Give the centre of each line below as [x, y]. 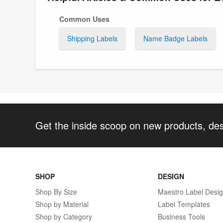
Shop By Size [56, 192]
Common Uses [84, 19]
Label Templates [184, 204]
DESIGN [171, 176]
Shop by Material [62, 204]
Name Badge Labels [175, 38]
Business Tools [182, 217]
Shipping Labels [92, 38]
